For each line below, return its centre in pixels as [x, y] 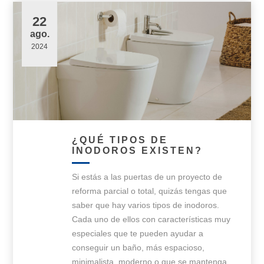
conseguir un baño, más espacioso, [138, 248]
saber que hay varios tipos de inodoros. [146, 205]
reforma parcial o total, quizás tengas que [150, 191]
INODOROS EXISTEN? [138, 151]
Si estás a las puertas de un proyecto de [147, 177]
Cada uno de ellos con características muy [151, 220]
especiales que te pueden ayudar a [138, 234]
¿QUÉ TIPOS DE [120, 140]
